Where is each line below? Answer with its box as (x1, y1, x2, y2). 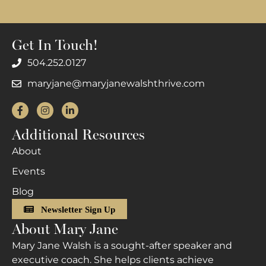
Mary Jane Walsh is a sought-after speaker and (12, 239, 232, 251)
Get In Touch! (12, 36, 98, 54)
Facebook (11, 103, 58, 115)
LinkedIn (61, 103, 103, 115)
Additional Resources (12, 126, 145, 144)
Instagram (36, 103, 85, 115)
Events (12, 166, 45, 178)
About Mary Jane (12, 220, 118, 237)
